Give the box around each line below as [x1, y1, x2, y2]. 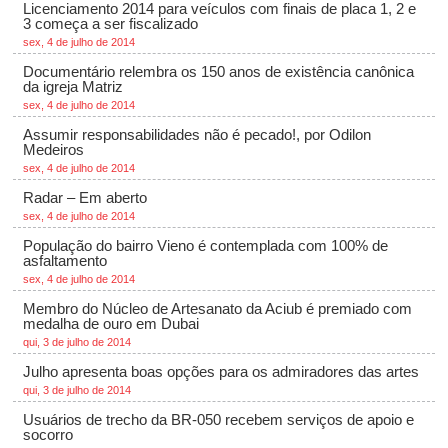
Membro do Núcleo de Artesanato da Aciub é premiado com [23, 300, 413, 317]
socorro [23, 426, 74, 443]
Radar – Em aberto [23, 189, 148, 206]
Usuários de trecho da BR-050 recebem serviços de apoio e [23, 411, 415, 428]
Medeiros [23, 141, 85, 158]
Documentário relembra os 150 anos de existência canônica [23, 63, 415, 80]
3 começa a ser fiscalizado [23, 15, 199, 32]
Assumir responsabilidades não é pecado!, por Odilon [23, 126, 372, 143]
